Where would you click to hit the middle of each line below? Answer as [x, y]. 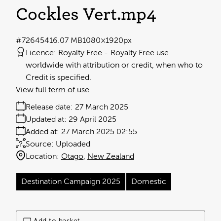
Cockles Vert [66, 14]
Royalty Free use [140, 53]
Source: [40, 144]
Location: [42, 156]
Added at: [42, 132]
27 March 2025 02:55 [99, 132]
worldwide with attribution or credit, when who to [114, 65]
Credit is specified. [58, 77]
